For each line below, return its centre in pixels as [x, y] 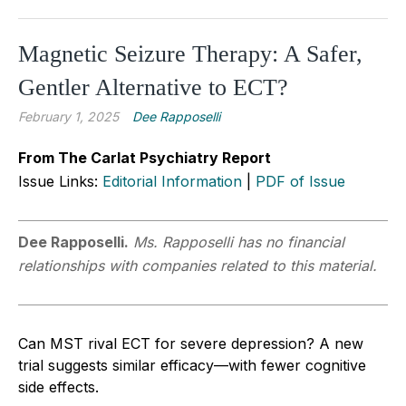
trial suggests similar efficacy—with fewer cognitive [192, 365]
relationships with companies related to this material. [198, 265]
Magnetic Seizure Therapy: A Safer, [190, 53]
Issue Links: [60, 181]
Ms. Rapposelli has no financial [239, 242]
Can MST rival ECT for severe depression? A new [191, 343]
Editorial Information [172, 181]
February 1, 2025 [68, 116]
